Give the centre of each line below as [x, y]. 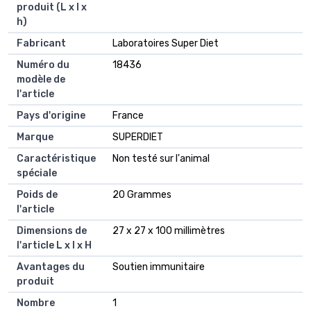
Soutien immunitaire [159, 267]
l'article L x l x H [54, 245]
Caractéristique [56, 158]
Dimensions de [52, 230]
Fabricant [41, 43]
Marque [35, 137]
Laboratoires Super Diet [166, 43]
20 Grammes [142, 194]
